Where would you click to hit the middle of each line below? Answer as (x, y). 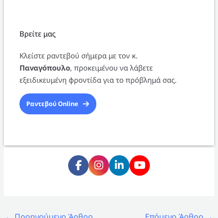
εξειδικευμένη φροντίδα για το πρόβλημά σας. (98, 80)
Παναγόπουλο (45, 67)
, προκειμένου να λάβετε (112, 67)
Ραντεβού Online (53, 103)
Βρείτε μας (38, 33)
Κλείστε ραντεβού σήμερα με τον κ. (79, 55)
